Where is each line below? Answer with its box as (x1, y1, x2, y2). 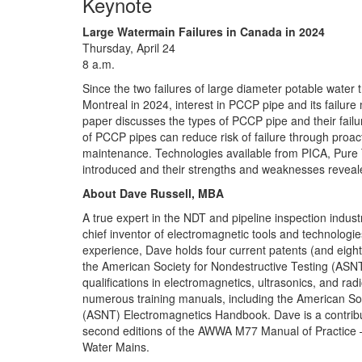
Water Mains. (82, 339, 149, 355)
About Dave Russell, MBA (82, 185, 224, 201)
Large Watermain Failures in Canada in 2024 (82, 23, 325, 40)
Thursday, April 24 (82, 40, 175, 56)
